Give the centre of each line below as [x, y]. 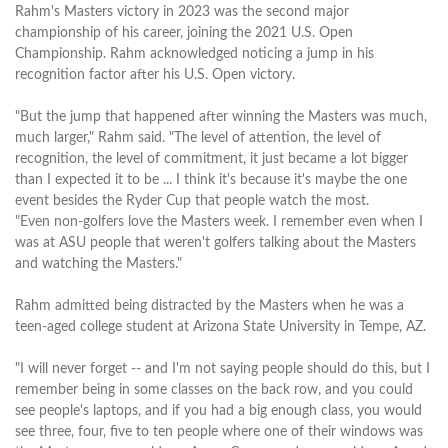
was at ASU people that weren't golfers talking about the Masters [215, 242]
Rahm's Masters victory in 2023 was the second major [182, 11]
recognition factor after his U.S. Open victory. [155, 74]
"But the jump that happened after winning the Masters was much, [221, 116]
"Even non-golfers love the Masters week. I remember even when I [219, 221]
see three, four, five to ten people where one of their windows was [219, 431]
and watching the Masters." [98, 263]
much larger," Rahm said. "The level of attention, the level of [198, 137]
